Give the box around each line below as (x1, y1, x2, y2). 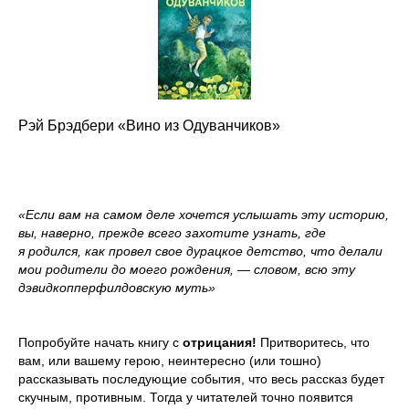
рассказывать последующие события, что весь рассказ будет (18, 371, 384, 386)
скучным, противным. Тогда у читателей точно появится (18, 389, 353, 404)
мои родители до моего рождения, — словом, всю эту (18, 261, 355, 277)
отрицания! (183, 334, 260, 350)
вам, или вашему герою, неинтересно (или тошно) (18, 352, 321, 368)
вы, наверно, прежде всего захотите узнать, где (18, 225, 326, 240)
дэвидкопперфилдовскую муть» (18, 279, 215, 295)
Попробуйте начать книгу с (18, 334, 183, 350)
